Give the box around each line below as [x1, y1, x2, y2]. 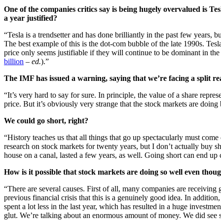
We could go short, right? [4, 116, 88, 125]
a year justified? [4, 14, 57, 23]
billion [4, 57, 24, 66]
